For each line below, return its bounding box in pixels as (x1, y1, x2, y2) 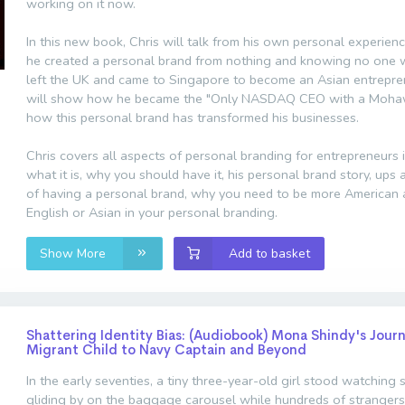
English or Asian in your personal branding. (26, 202, 278, 221)
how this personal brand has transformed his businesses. (26, 108, 359, 127)
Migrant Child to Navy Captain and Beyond (26, 340, 306, 358)
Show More (40, 244, 110, 262)
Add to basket (229, 244, 311, 262)
